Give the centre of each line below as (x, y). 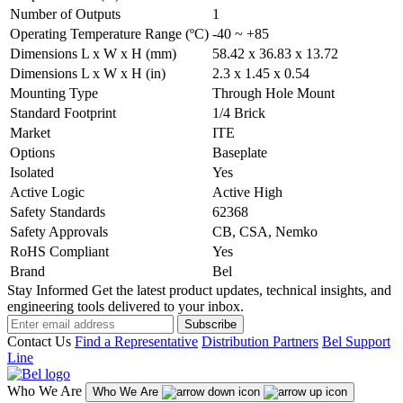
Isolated (32, 172)
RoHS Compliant (59, 251)
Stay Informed (48, 290)
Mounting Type (54, 93)
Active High (247, 192)
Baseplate (240, 152)
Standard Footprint (63, 112)
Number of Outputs (65, 13)
